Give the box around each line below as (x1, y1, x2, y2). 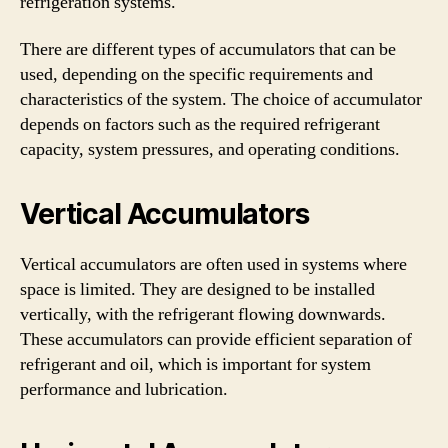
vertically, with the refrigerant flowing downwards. (20, 303, 386, 326)
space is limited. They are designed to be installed (20, 278, 375, 301)
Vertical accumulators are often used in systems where (20, 253, 407, 276)
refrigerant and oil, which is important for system (20, 353, 371, 376)
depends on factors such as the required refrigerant (20, 113, 380, 136)
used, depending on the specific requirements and (20, 63, 373, 86)
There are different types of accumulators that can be (20, 38, 396, 61)
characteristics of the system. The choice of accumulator (20, 88, 422, 111)
